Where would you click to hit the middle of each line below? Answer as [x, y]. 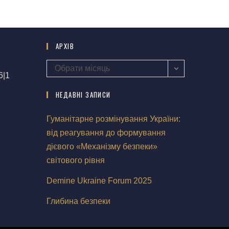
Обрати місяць [82, 68]
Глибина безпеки [78, 201]
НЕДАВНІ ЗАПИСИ [83, 94]
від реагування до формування [106, 132]
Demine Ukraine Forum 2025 [99, 180]
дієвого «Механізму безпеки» [102, 146]
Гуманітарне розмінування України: [113, 119]
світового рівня [76, 160]
